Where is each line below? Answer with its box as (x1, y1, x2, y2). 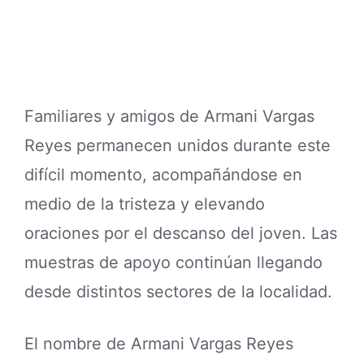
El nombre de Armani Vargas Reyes (24, 333, 293, 353)
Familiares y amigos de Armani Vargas (24, 106, 314, 126)
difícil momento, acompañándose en (24, 164, 302, 184)
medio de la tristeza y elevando (24, 193, 265, 214)
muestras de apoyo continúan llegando (24, 252, 323, 272)
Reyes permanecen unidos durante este (24, 135, 331, 155)
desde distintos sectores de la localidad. (24, 281, 332, 301)
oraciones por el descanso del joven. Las (24, 223, 337, 243)
